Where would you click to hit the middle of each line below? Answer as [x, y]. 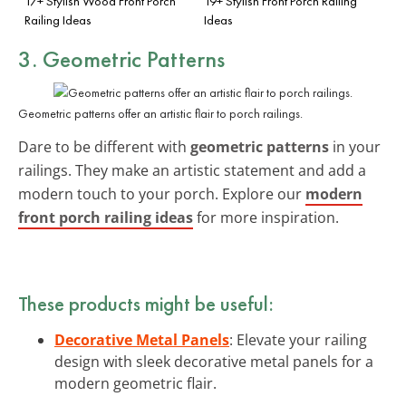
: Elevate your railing [298, 339]
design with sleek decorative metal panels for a [214, 361]
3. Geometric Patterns [121, 58]
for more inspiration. [266, 217]
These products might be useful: [146, 303]
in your [355, 146]
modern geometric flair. [135, 383]
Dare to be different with [104, 146]
